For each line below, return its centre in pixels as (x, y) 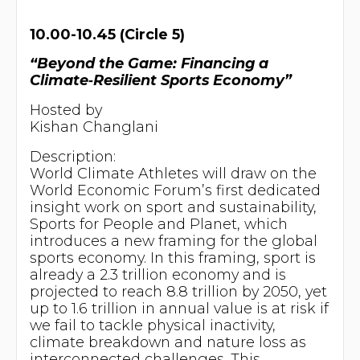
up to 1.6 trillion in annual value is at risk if (179, 309)
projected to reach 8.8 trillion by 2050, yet (178, 292)
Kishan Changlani (94, 127)
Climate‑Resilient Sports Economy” (160, 80)
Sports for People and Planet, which (158, 224)
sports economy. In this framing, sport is (172, 258)
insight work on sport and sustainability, (173, 207)
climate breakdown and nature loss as (168, 342)
